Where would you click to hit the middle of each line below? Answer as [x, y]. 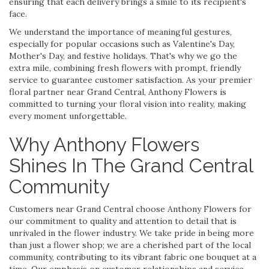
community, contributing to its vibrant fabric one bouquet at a [133, 257]
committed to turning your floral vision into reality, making [128, 104]
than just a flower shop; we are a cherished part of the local [130, 245]
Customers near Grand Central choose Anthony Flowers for [130, 209]
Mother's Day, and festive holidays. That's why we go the [123, 56]
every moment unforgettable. [68, 116]
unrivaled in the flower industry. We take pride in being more [131, 233]
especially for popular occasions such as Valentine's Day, [122, 44]
